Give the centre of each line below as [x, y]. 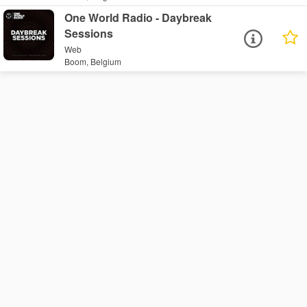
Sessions [89, 33]
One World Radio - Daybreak [138, 17]
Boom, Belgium [93, 62]
